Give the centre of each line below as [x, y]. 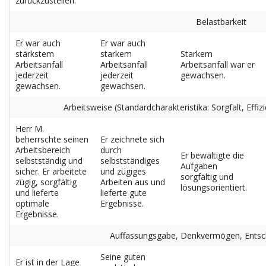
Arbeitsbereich [43, 150]
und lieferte [37, 193]
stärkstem [35, 54]
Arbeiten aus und [133, 182]
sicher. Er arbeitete [51, 171]
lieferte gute [123, 193]
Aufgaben [199, 166]
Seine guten [123, 257]
